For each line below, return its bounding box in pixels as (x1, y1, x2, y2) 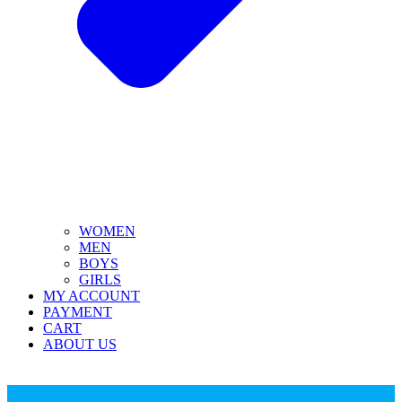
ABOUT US (43, 336, 117, 352)
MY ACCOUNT (43, 287, 140, 303)
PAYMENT (43, 303, 112, 319)
